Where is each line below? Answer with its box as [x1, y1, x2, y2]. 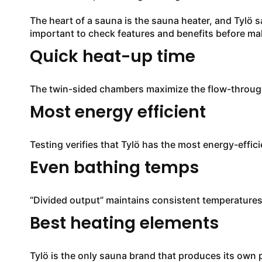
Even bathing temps [29, 156, 199, 179]
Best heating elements [29, 212, 219, 235]
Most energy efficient [29, 101, 206, 123]
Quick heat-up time [29, 45, 195, 68]
